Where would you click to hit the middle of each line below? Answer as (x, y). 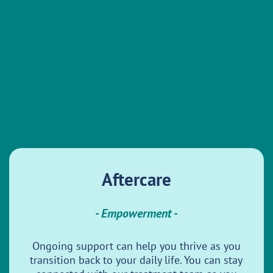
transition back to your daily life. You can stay (136, 260)
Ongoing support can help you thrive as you (136, 246)
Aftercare (136, 179)
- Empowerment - (136, 214)
